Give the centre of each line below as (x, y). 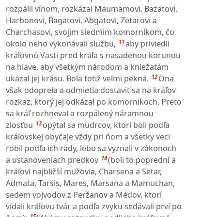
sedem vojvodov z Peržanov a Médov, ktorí (84, 195)
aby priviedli (147, 44)
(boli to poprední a (142, 160)
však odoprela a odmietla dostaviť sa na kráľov (91, 90)
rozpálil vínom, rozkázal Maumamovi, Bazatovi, (92, 9)
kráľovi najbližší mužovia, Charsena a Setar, (84, 172)
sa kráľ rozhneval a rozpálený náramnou (80, 114)
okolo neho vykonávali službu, (61, 44)
